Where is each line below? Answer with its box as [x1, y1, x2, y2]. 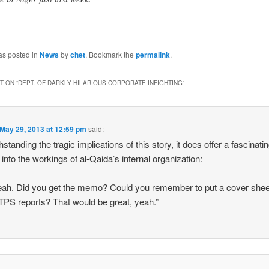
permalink [135, 49, 170, 61]
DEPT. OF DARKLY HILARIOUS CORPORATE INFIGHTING [17, 78, 183, 87]
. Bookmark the [85, 49, 136, 60]
